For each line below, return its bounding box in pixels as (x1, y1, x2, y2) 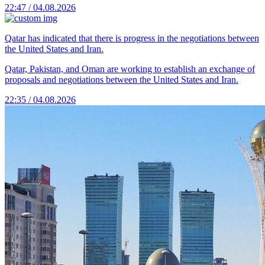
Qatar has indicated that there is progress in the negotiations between (5, 33, 259, 44)
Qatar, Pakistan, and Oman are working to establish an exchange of (5, 64, 255, 75)
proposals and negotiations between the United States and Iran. (5, 75, 238, 85)
